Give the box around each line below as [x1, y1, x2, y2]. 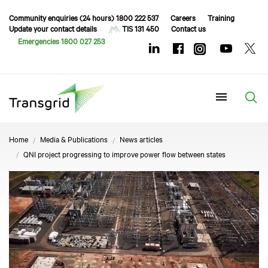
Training [208, 12, 234, 23]
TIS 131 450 [122, 23, 159, 33]
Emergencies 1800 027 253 [18, 35, 105, 46]
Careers [170, 12, 196, 23]
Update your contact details [9, 23, 97, 33]
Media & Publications [40, 133, 108, 144]
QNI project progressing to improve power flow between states [23, 148, 226, 159]
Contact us [171, 23, 206, 33]
